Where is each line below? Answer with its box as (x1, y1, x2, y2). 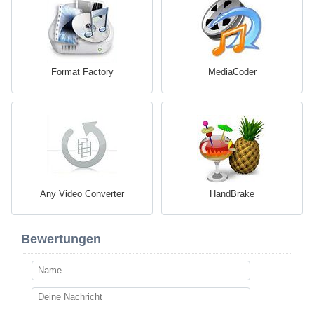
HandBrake (210, 188, 254, 199)
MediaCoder (207, 66, 257, 77)
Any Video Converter (40, 188, 124, 199)
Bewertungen (21, 231, 101, 246)
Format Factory (50, 66, 114, 77)
